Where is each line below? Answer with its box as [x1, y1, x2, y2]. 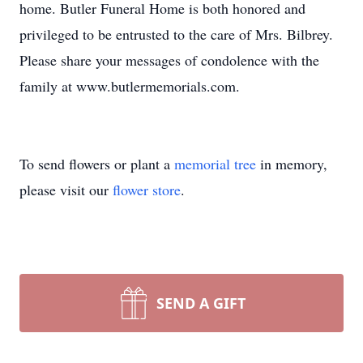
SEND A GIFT [156, 293, 246, 313]
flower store [113, 180, 181, 199]
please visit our [19, 180, 113, 199]
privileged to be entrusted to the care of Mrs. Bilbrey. [19, 24, 333, 44]
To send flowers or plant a [19, 154, 174, 173]
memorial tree [174, 154, 256, 173]
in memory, [256, 154, 327, 173]
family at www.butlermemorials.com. [19, 76, 240, 96]
